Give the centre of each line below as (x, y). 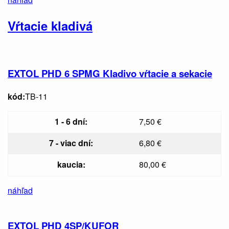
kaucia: (71, 164)
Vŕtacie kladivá (50, 25)
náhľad (20, 190)
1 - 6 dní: (71, 121)
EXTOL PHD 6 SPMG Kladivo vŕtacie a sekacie (110, 74)
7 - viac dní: (71, 143)
